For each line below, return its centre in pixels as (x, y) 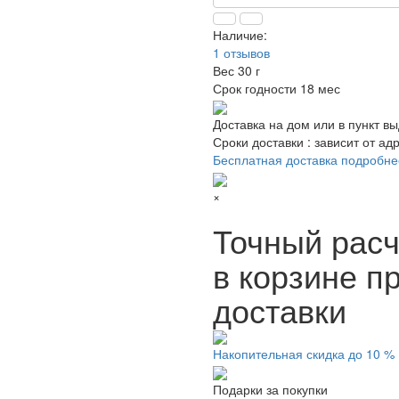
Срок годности (255, 88)
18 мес (320, 88)
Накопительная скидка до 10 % (304, 353)
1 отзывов (241, 53)
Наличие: (240, 35)
